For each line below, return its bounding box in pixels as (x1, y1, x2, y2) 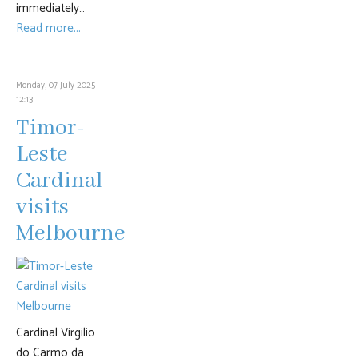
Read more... (16, 18, 81, 38)
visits (16, 193, 69, 221)
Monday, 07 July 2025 (16, 78, 95, 93)
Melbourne (16, 220, 125, 248)
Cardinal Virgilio (16, 323, 95, 343)
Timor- (16, 114, 85, 142)
